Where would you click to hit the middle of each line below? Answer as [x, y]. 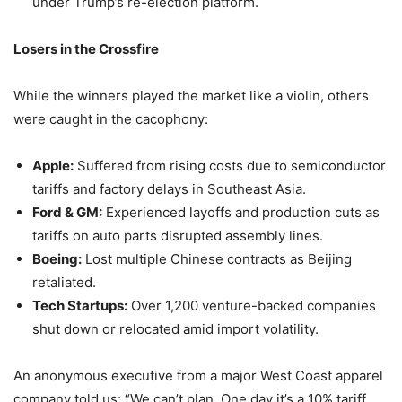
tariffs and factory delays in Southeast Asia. [169, 189]
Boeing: [57, 259]
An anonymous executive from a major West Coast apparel [198, 376]
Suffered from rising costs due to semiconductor [230, 166]
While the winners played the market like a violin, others [191, 96]
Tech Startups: [80, 306]
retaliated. [64, 283]
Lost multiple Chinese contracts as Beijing [217, 259]
